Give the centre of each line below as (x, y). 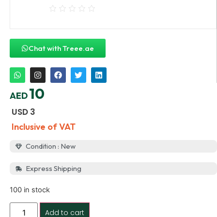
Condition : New (51, 146)
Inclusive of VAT (44, 126)
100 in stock (30, 190)
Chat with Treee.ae (61, 48)
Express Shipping (54, 169)
